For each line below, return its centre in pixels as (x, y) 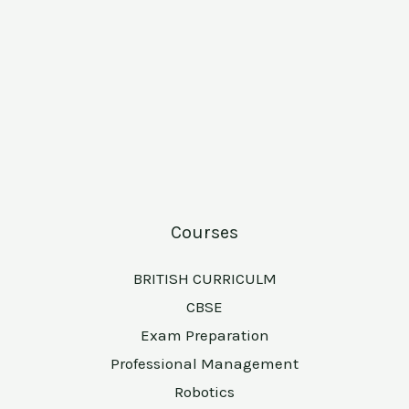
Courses (204, 233)
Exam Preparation (204, 336)
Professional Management (204, 364)
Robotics (204, 392)
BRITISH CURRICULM (204, 279)
